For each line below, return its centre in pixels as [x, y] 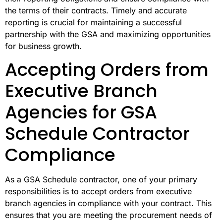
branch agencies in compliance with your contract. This [108, 203]
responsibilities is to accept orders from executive [98, 192]
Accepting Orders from [107, 70]
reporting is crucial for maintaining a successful [93, 22]
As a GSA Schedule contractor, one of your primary [101, 180]
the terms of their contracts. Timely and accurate [96, 10]
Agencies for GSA [81, 112]
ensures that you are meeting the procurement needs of [109, 215]
